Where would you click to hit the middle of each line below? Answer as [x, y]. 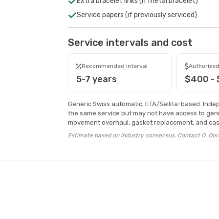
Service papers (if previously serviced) [137, 15]
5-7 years [96, 79]
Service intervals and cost [130, 43]
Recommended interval [114, 66]
